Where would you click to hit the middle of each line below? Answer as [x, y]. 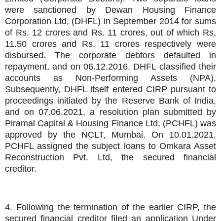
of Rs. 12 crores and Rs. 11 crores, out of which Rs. [110, 33]
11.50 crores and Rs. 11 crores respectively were [110, 44]
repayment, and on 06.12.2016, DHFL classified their [110, 67]
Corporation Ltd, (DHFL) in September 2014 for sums [110, 21]
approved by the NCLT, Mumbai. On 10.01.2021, [110, 135]
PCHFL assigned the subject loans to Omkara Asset [110, 146]
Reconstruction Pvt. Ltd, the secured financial [110, 158]
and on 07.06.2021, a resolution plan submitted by [110, 112]
